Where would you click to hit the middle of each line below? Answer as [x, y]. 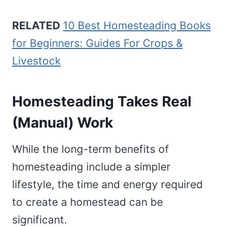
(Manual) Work [63, 122]
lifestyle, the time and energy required [107, 184]
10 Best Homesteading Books [137, 25]
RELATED [36, 25]
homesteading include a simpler [91, 166]
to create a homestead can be [88, 202]
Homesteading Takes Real [102, 101]
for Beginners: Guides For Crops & [97, 43]
